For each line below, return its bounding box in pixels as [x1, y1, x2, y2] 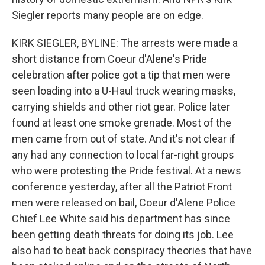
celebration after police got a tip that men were [12, 68, 230, 81]
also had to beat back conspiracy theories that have [12, 244, 252, 257]
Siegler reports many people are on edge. [12, 8, 203, 21]
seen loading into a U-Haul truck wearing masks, [12, 84, 235, 97]
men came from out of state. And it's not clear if [12, 132, 235, 145]
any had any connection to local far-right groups [12, 148, 234, 161]
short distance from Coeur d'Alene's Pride [12, 52, 207, 65]
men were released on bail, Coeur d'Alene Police [12, 196, 235, 209]
